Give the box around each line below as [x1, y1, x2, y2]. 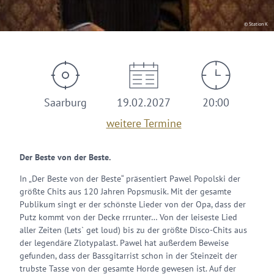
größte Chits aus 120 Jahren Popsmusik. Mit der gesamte [20, 186, 231, 197]
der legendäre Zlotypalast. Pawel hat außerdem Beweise [20, 237, 229, 248]
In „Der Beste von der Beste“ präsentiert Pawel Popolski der [20, 173, 240, 184]
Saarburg [43, 95, 87, 109]
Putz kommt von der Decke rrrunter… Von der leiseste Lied [20, 212, 237, 223]
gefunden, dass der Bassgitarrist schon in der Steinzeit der [20, 250, 237, 261]
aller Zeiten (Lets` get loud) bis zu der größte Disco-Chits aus [20, 224, 247, 235]
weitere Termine [106, 116, 182, 130]
